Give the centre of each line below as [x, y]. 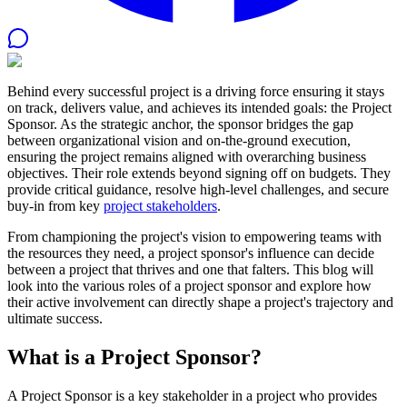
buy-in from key [55, 205]
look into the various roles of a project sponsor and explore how [189, 285]
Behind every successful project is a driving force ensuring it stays [196, 91]
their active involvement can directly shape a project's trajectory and [200, 302]
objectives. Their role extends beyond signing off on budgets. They [199, 173]
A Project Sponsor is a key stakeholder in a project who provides [192, 395]
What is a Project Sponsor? [134, 357]
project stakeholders [160, 205]
